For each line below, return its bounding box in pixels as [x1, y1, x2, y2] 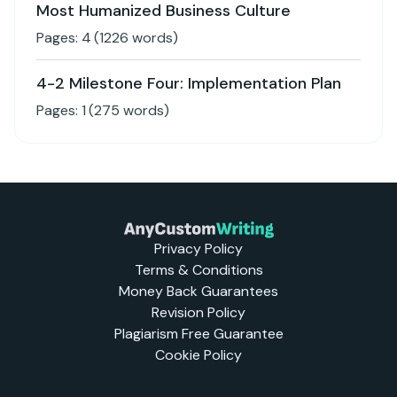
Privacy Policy [154, 239, 243, 258]
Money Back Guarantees [119, 282, 278, 300]
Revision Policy [152, 303, 245, 322]
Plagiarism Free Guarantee [113, 324, 284, 343]
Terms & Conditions [134, 261, 263, 279]
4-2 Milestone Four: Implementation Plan [36, 73, 341, 94]
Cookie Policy [155, 346, 242, 364]
